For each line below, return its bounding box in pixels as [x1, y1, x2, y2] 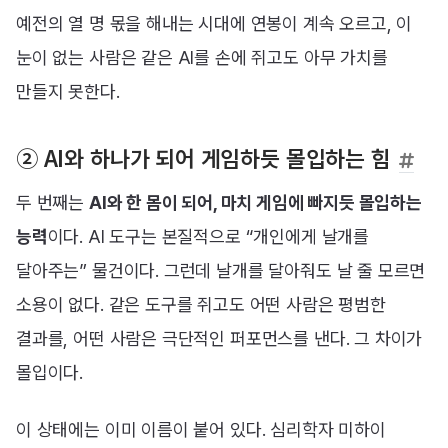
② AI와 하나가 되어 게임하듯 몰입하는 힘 [16, 142, 391, 174]
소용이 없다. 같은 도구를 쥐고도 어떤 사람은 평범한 [16, 294, 386, 316]
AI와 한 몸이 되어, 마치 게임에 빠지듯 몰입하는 [88, 192, 422, 214]
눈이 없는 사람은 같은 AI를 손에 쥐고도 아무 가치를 [16, 46, 388, 68]
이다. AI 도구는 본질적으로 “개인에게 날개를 [47, 226, 369, 248]
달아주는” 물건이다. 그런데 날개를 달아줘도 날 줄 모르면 [16, 260, 426, 282]
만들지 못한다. [16, 80, 120, 102]
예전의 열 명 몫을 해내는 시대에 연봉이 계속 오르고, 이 [16, 12, 413, 34]
